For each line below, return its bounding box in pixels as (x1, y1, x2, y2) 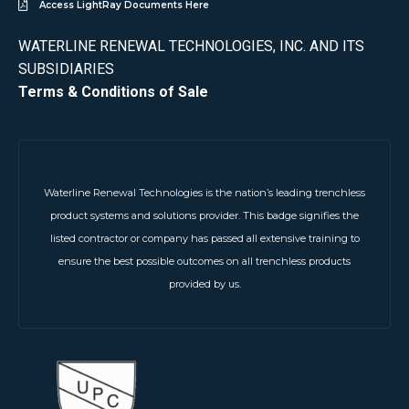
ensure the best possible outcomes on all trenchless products (58, 255, 351, 268)
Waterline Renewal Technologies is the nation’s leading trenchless (44, 186, 365, 200)
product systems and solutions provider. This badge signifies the (50, 209, 359, 223)
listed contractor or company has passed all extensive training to (49, 232, 360, 246)
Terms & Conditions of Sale (18, 82, 208, 100)
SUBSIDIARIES (18, 59, 114, 78)
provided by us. (168, 278, 241, 291)
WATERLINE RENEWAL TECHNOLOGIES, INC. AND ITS (18, 37, 364, 55)
